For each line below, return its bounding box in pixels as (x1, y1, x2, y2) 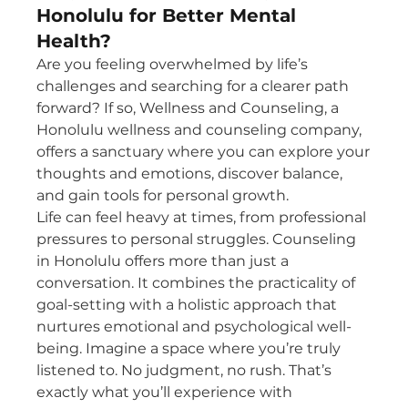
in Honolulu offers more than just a (36, 252, 289, 270)
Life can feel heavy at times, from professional (36, 209, 366, 226)
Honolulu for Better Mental (36, 5, 296, 26)
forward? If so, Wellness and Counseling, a (36, 99, 339, 117)
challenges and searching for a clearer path (36, 77, 349, 95)
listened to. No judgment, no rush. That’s (36, 362, 331, 379)
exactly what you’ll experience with (36, 383, 292, 401)
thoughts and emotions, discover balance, (36, 165, 342, 182)
